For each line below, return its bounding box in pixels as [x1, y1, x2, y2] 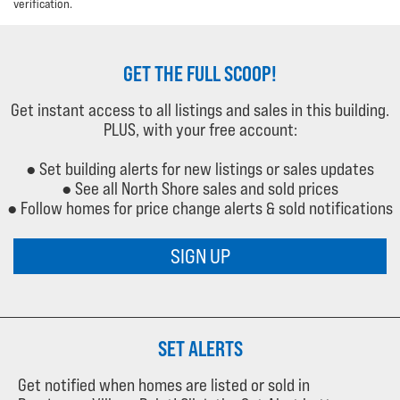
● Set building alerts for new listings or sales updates [26, 158, 374, 179]
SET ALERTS [157, 335, 243, 361]
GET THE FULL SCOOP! [123, 60, 277, 86]
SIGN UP [170, 244, 230, 269]
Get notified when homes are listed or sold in [18, 374, 310, 395]
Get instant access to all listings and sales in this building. [11, 99, 389, 120]
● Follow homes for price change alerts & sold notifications [7, 197, 393, 218]
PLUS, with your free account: [103, 119, 297, 139]
